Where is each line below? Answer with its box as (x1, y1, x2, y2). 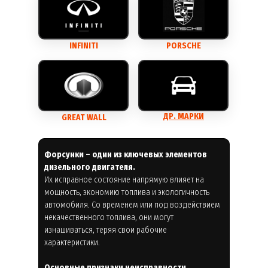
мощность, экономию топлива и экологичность (44, 187, 209, 197)
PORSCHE (166, 40, 201, 51)
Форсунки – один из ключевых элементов (44, 149, 207, 160)
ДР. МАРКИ (163, 111, 204, 121)
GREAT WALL (61, 112, 106, 123)
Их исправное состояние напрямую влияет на (44, 174, 204, 185)
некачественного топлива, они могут (44, 212, 173, 223)
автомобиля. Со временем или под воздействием (44, 199, 220, 210)
